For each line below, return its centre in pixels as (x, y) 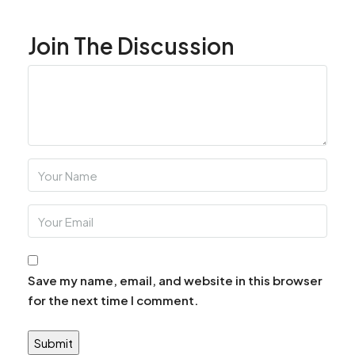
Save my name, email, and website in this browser (175, 280)
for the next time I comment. (113, 300)
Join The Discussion (131, 46)
